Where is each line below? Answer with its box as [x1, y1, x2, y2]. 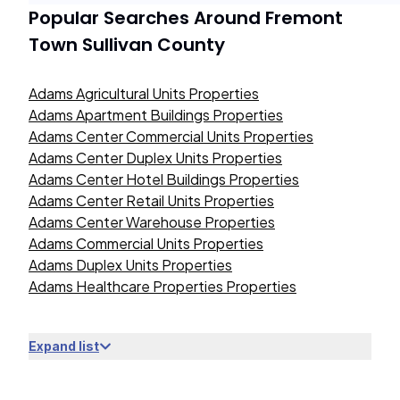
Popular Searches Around [29, 5, 265, 30]
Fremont [265, 5, 343, 30]
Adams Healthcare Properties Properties [29, 277, 296, 296]
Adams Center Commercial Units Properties [29, 127, 313, 146]
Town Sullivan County [29, 32, 225, 57]
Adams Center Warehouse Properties [29, 212, 275, 231]
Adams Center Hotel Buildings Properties [29, 170, 299, 188]
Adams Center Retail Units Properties [29, 191, 274, 210]
